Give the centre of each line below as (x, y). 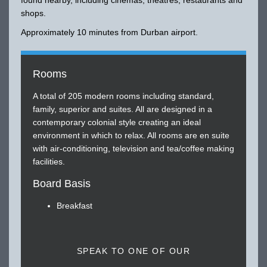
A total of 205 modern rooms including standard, (123, 96)
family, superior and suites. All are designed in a (122, 109)
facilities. (49, 161)
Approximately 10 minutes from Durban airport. (109, 32)
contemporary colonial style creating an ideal (117, 122)
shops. (33, 13)
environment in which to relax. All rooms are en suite (131, 135)
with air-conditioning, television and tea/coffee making (133, 148)
